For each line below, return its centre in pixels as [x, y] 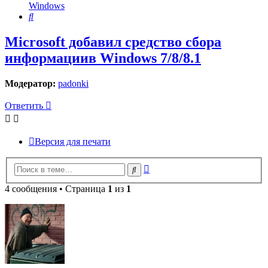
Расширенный [178, 166]
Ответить [24, 106]
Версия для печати [73, 142]
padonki [73, 84]
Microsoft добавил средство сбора [113, 42]
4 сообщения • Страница [56, 188]
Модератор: [30, 84]
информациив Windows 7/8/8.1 [103, 58]
